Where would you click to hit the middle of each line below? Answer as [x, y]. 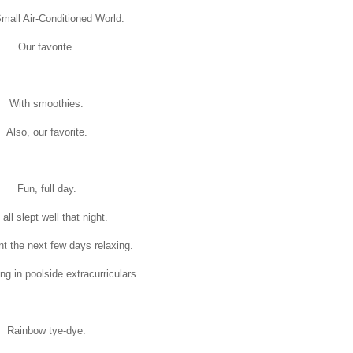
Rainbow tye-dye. [46, 330]
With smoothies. [46, 103]
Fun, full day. [46, 188]
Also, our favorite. [46, 132]
